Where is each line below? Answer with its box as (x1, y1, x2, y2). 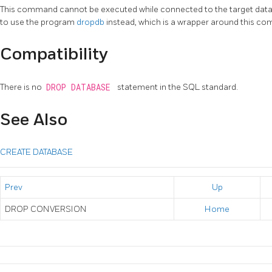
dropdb (76, 16, 106, 27)
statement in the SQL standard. (117, 81, 238, 92)
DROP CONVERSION (5, 204, 87, 215)
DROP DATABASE (46, 81, 115, 93)
